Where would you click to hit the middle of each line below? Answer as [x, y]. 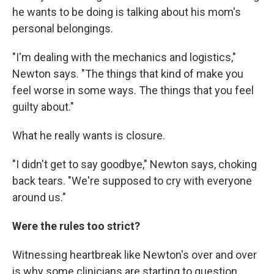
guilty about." [43, 107]
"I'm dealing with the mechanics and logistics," [124, 57]
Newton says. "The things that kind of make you [128, 74]
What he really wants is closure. [89, 135]
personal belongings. [63, 28]
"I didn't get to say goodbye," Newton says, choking [135, 164]
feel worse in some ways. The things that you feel [133, 90]
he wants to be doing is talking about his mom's [127, 12]
